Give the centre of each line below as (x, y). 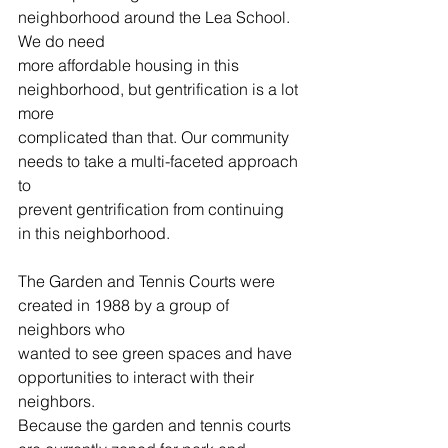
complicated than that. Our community (155, 137)
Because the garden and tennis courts (156, 425)
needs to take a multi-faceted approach (160, 161)
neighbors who (71, 329)
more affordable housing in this (130, 65)
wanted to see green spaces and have (157, 353)
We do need (61, 41)
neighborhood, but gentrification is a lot (160, 89)
